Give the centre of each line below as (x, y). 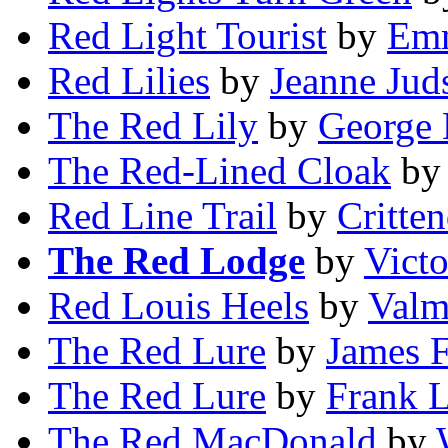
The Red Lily (153, 126)
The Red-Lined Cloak (219, 171)
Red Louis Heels (178, 306)
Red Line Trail (162, 216)
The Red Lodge (176, 261)
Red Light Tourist (187, 36)
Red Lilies (129, 81)
